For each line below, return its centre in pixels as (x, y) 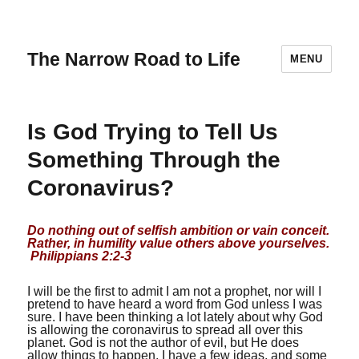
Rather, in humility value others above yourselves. (179, 243)
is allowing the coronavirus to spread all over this (165, 330)
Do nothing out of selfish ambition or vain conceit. (179, 230)
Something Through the (154, 160)
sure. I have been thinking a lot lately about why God (175, 317)
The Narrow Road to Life (134, 59)
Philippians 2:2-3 (80, 256)
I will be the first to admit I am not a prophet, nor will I (175, 291)
